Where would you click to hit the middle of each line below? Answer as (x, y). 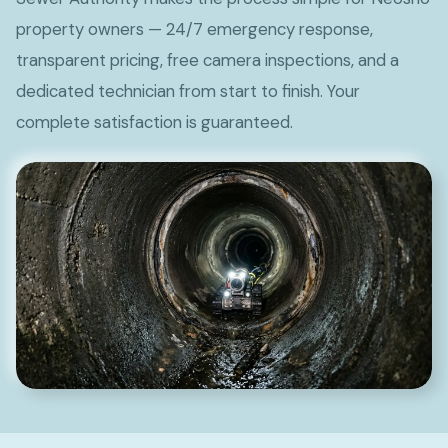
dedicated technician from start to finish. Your (188, 91)
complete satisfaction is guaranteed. (154, 122)
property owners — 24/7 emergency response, (194, 29)
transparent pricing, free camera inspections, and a (207, 60)
